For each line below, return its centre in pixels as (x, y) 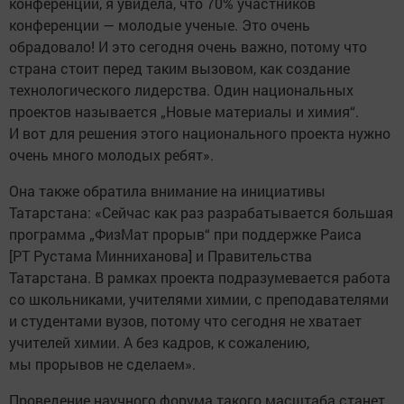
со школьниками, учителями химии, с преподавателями (199, 299)
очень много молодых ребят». (111, 155)
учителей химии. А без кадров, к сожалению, (159, 342)
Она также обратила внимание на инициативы (167, 191)
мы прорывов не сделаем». (102, 364)
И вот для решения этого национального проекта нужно (200, 133)
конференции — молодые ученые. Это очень (160, 25)
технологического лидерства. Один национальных (181, 90)
